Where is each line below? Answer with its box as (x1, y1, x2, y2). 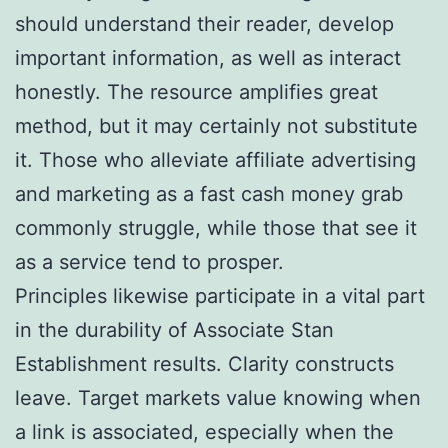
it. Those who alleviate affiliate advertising (15, 147, 416, 172)
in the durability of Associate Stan (15, 317, 334, 342)
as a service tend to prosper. (15, 249, 284, 274)
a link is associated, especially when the (15, 419, 394, 444)
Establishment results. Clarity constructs (15, 351, 394, 376)
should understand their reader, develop (15, 11, 394, 36)
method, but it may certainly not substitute (15, 113, 418, 138)
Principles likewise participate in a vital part (15, 283, 425, 308)
